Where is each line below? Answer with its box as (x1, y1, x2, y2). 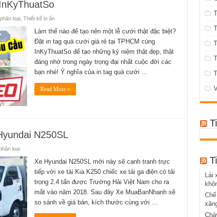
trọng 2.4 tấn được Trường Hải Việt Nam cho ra (34, 178, 169, 186)
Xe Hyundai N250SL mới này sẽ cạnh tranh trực (34, 157, 170, 165)
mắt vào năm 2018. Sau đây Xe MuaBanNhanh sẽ (34, 188, 175, 196)
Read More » (40, 85, 70, 93)
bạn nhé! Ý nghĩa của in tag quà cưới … (34, 68, 148, 76)
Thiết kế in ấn (23, 15, 55, 21)
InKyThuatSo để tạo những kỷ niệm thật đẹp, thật (34, 47, 174, 55)
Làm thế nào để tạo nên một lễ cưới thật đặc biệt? (34, 27, 176, 35)
